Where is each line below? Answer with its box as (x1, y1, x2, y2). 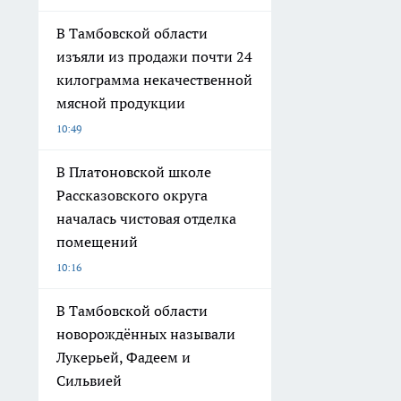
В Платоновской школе (56, 163, 211, 182)
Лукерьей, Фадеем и (56, 348, 191, 367)
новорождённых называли (56, 325, 235, 344)
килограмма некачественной (56, 71, 252, 90)
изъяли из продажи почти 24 (56, 47, 252, 66)
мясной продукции (56, 94, 185, 113)
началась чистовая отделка (56, 209, 236, 228)
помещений (56, 233, 138, 252)
